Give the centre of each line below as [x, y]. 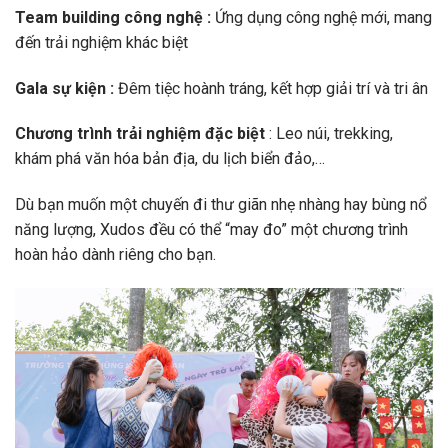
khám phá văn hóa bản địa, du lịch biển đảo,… [170, 159]
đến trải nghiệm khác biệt [101, 42]
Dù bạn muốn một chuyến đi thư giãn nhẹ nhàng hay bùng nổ [221, 205]
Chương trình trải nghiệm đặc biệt [140, 134]
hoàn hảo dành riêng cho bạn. [115, 255]
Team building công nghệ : [115, 17]
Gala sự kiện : [66, 88]
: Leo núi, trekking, [329, 134]
